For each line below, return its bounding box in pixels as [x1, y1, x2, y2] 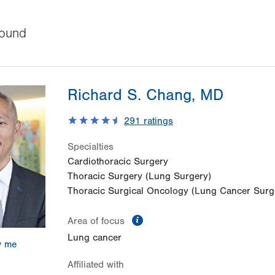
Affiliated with [68, 259, 124, 271]
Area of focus [68, 215, 128, 227]
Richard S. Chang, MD [68, 86, 223, 105]
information [147, 212, 195, 224]
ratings [141, 115, 173, 127]
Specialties [68, 141, 114, 153]
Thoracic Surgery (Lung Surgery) [68, 171, 211, 182]
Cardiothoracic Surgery [68, 156, 168, 168]
